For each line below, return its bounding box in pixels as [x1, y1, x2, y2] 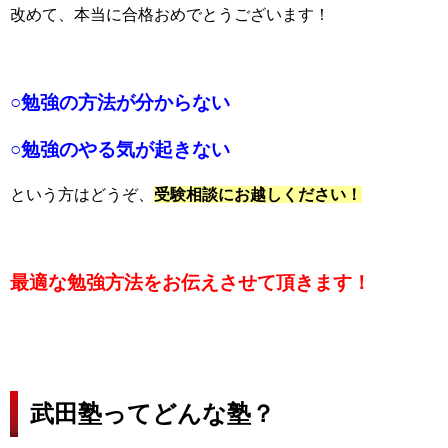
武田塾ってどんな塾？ [30, 399, 275, 427]
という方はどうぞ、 [10, 185, 154, 203]
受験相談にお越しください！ [154, 185, 362, 203]
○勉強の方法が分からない [10, 91, 230, 113]
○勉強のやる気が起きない [10, 138, 230, 160]
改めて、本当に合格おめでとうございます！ [10, 5, 330, 23]
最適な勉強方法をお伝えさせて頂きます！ [10, 271, 371, 293]
